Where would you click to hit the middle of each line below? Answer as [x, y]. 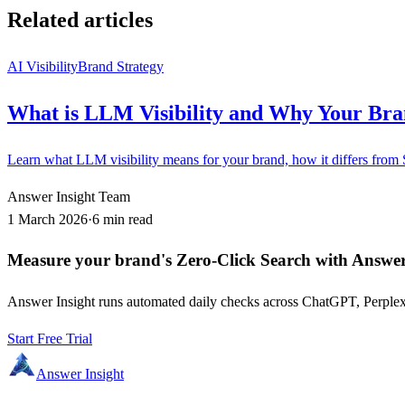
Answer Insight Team [69, 196]
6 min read [122, 219]
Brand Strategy [121, 66]
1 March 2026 [47, 219]
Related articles [80, 19]
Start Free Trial [50, 339]
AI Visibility [42, 66]
